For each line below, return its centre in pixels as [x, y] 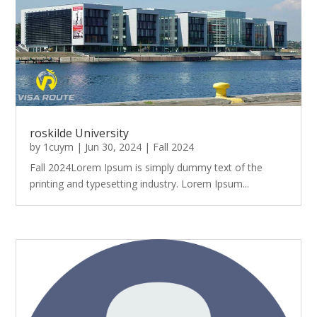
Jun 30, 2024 [114, 147]
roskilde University [80, 133]
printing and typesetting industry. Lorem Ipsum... [140, 184]
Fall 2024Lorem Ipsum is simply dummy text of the [146, 168]
